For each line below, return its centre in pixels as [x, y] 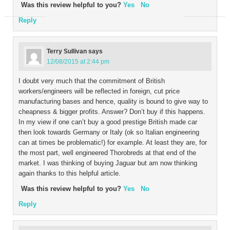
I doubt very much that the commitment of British [92, 81]
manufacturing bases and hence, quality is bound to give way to [113, 101]
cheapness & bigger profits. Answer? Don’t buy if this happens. [112, 112]
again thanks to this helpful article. [70, 173]
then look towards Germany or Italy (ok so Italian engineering [109, 132]
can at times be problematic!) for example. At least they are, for [113, 142]
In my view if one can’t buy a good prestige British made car [108, 122]
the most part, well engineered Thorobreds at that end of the [107, 153]
